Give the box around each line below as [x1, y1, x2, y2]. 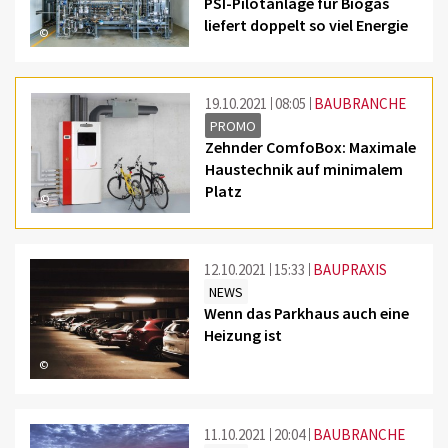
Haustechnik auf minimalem [205, 158, 404, 179]
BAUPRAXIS [313, 259, 388, 279]
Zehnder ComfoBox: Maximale [205, 136, 417, 157]
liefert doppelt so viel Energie [204, 14, 409, 35]
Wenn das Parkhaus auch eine [204, 302, 410, 323]
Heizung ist [204, 324, 283, 345]
